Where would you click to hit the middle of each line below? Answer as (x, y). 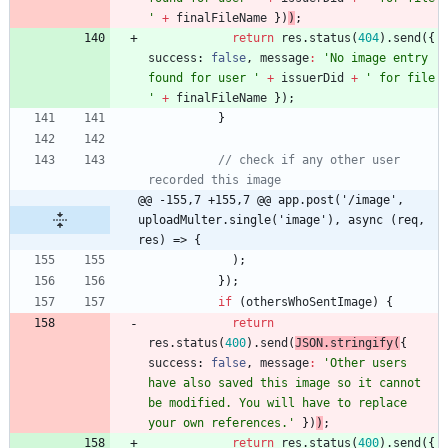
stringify (361, 343)
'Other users (365, 363)
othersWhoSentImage (309, 302)
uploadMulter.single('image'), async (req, (281, 220)
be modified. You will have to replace (277, 403)
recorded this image (214, 180)
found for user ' (204, 78)
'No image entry (375, 58)
